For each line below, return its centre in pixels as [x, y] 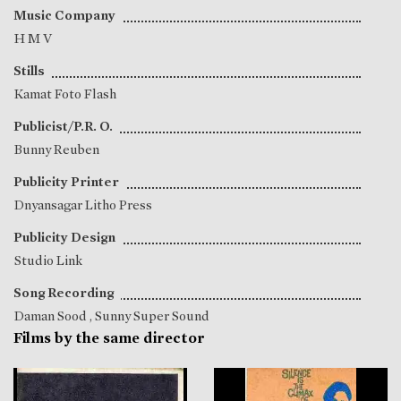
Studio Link [48, 261]
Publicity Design [64, 238]
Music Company [64, 16]
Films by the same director [109, 338]
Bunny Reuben [57, 150]
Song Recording [64, 293]
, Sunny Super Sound [149, 316]
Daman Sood [52, 316]
